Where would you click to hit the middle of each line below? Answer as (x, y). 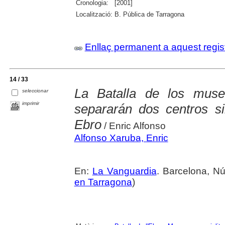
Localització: (94, 15)
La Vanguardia (124, 171)
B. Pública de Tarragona (149, 15)
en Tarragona (103, 182)
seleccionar (35, 91)
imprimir (31, 103)
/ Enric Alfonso (133, 126)
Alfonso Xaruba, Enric (121, 138)
